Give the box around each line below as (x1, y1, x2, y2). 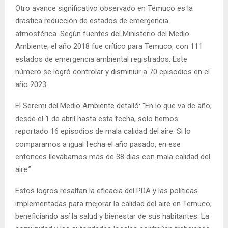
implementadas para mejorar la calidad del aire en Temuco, (15, 199, 212, 209)
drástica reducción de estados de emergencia (15, 16, 168, 26)
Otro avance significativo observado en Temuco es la (15, 4, 193, 13)
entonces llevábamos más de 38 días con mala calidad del (15, 152, 210, 162)
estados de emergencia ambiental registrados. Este (15, 54, 187, 64)
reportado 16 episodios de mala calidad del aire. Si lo (15, 127, 191, 136)
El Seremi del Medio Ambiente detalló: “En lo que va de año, (15, 101, 212, 111)
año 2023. (15, 80, 48, 90)
